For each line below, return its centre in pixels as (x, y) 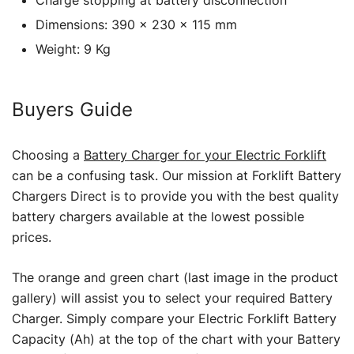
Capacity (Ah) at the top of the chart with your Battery (176, 339)
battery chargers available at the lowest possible (158, 216)
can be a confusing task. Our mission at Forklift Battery (177, 175)
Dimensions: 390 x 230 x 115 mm (136, 24)
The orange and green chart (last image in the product (175, 277)
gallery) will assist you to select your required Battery (172, 298)
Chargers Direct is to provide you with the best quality (175, 196)
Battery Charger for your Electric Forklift (205, 154)
